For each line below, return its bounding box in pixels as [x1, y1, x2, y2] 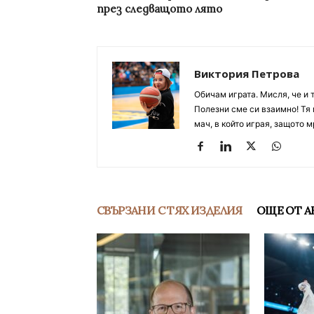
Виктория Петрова [194, 67, 299, 81]
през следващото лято [97, 2, 222, 16]
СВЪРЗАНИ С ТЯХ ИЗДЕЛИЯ [97, 203, 243, 218]
